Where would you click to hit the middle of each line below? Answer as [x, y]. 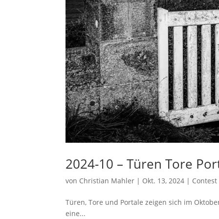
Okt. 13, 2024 [164, 180]
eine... [76, 213]
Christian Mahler [107, 180]
